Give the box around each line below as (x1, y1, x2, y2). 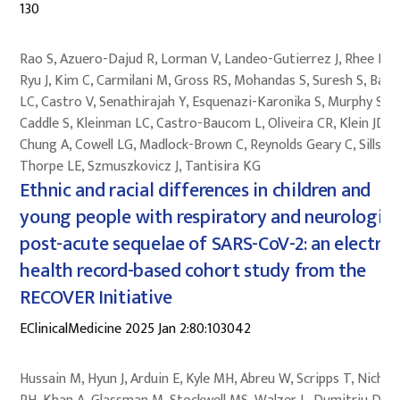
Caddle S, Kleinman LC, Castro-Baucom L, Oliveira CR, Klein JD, (20, 111, 388, 136)
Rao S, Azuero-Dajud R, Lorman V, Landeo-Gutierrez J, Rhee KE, (20, 46, 397, 71)
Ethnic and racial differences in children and (20, 173, 371, 207)
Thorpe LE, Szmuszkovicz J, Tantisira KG (20, 154, 262, 179)
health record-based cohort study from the (20, 254, 367, 287)
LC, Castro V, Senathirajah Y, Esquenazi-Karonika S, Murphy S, (20, 89, 387, 114)
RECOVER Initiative (20, 280, 173, 314)
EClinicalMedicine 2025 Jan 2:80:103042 (20, 316, 252, 341)
